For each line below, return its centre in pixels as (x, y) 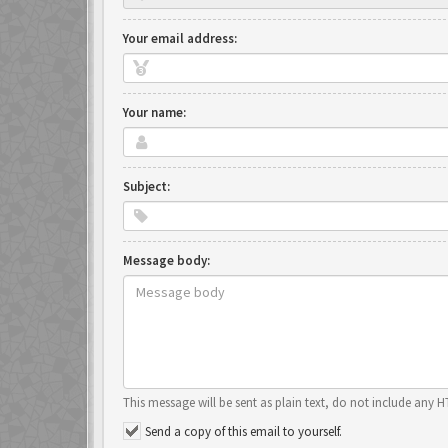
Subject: (146, 186)
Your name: (154, 112)
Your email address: (180, 38)
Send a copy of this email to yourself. (243, 431)
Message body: (166, 260)
